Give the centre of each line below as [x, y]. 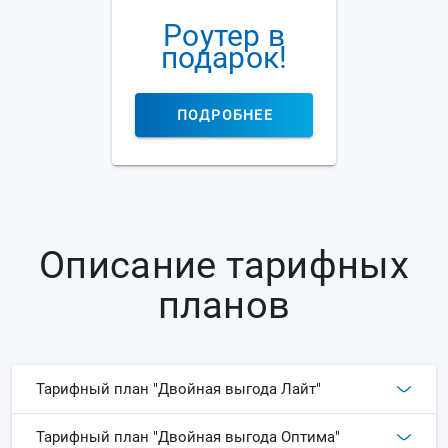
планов [224, 305]
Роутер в [224, 35]
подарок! [224, 57]
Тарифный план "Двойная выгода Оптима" [188, 436]
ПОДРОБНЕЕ [224, 115]
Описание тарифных [224, 265]
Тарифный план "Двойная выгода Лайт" [178, 388]
